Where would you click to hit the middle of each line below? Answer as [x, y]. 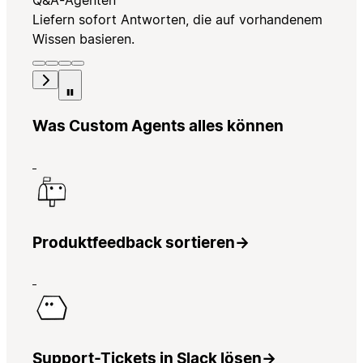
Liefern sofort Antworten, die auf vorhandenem [177, 20]
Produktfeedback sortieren [134, 242]
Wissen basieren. [83, 39]
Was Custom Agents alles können [158, 126]
